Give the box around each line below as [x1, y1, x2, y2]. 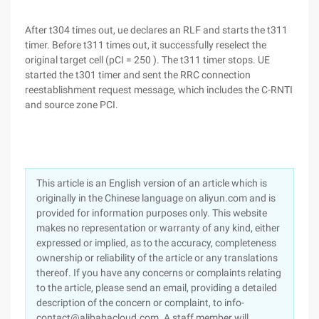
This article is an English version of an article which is [36, 177, 267, 189]
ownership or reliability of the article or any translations [36, 252, 278, 263]
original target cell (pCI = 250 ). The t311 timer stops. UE [25, 54, 270, 66]
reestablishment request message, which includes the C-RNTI [25, 84, 293, 95]
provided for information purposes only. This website [36, 207, 267, 219]
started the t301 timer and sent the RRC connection [25, 69, 251, 80]
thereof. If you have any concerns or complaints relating [36, 267, 281, 278]
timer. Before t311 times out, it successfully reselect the [25, 39, 266, 51]
